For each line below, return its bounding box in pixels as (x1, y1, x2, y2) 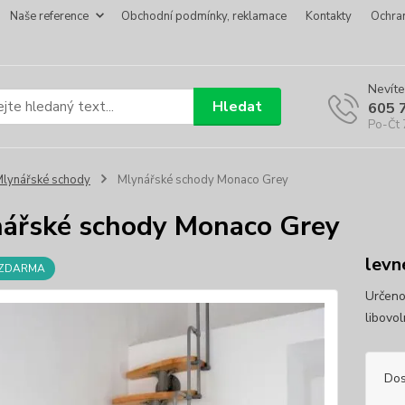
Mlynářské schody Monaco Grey (114, 172, 288, 188)
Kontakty (306, 8, 352, 24)
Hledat (212, 96, 263, 117)
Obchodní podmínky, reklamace (121, 8, 287, 24)
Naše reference (10, 8, 89, 24)
